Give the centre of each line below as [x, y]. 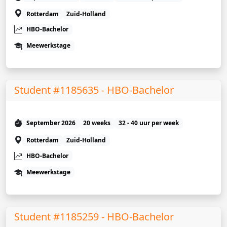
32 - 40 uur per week [148, 123]
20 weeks [97, 123]
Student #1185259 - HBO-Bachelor [94, 216]
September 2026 [51, 123]
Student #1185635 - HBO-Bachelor [94, 90]
